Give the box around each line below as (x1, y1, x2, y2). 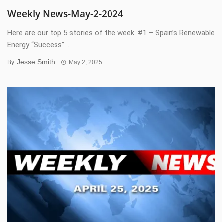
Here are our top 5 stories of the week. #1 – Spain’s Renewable (7, 28, 215, 37)
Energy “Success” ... (7, 40, 71, 49)
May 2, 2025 (68, 58, 102, 66)
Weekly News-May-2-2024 (7, 7, 123, 20)
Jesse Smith (17, 57, 55, 66)
